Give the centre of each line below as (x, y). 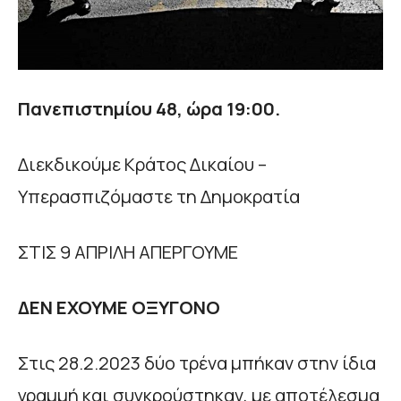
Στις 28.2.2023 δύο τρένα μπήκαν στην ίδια (197, 363)
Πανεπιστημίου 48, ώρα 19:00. (149, 108)
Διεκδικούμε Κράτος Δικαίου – (142, 164)
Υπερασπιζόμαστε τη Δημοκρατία (159, 196)
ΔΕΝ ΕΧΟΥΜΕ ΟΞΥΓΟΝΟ (119, 307)
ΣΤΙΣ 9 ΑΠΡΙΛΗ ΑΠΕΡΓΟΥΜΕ (128, 252)
